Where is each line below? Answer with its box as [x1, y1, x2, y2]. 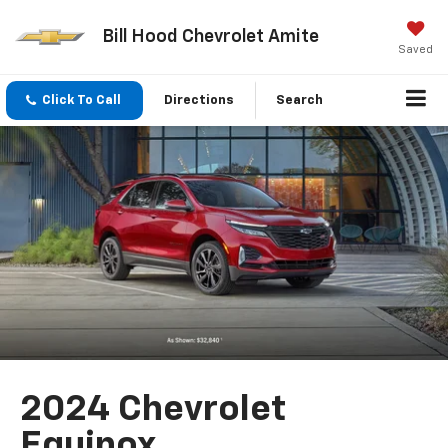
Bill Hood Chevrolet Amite [101, 27, 319, 46]
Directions [164, 94, 234, 108]
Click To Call [42, 94, 121, 108]
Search [276, 94, 323, 108]
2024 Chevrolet [20, 392, 287, 429]
